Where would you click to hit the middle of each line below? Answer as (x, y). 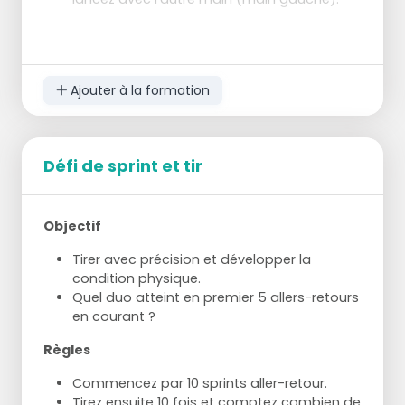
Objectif (72, 226)
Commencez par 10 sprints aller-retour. (200, 384)
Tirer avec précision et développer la (192, 260)
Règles (67, 350)
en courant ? (114, 317)
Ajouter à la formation (138, 90)
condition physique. (137, 279)
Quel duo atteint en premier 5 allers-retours (216, 298)
